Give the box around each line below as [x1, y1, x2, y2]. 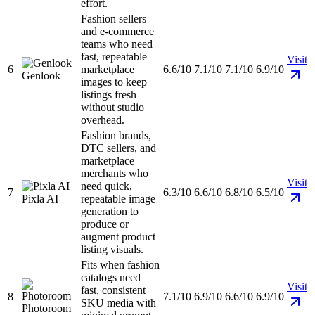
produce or [81, 218, 129, 231]
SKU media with [81, 297, 156, 309]
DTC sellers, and [81, 142, 156, 155]
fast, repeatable [81, 51, 147, 63]
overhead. [81, 114, 124, 127]
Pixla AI [22, 193, 58, 205]
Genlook [22, 70, 60, 82]
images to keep [81, 76, 147, 89]
